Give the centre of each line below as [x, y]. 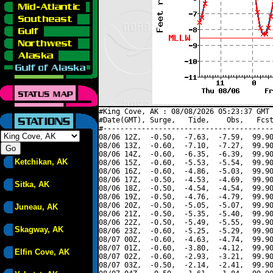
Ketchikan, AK [41, 162]
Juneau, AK [36, 207]
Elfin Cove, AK [42, 252]
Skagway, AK [39, 229]
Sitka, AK [32, 184]
